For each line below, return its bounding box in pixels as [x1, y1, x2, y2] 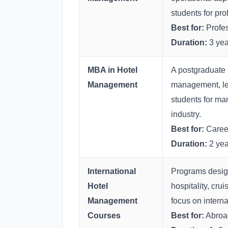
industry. [171, 110, 201, 119]
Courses [88, 211, 121, 220]
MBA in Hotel [88, 66, 137, 75]
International [88, 167, 136, 176]
